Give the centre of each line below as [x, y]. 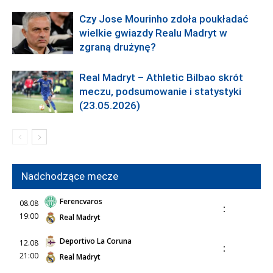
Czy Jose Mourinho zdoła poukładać [164, 19]
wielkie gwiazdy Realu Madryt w [153, 33]
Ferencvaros [81, 202]
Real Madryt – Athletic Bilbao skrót [161, 77]
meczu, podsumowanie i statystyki [160, 91]
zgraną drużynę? [118, 47]
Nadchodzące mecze [70, 176]
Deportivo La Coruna [96, 241]
